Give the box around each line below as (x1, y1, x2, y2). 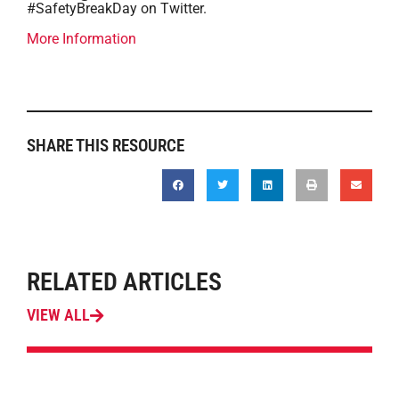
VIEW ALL (27, 306, 90, 324)
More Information (27, 30, 136, 47)
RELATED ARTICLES (27, 267, 222, 297)
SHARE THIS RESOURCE (27, 135, 184, 156)
